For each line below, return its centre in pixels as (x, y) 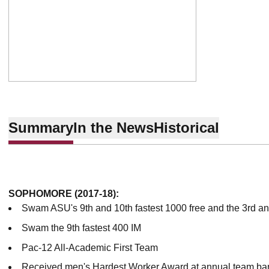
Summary (41, 127)
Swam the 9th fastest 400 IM (81, 228)
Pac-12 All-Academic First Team (91, 247)
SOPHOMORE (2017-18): (64, 194)
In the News (113, 127)
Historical (186, 127)
